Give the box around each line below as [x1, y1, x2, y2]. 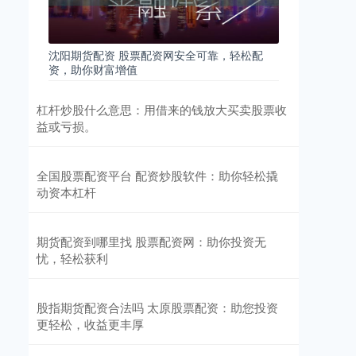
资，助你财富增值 [48, 61, 137, 77]
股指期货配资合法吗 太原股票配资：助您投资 [37, 299, 278, 315]
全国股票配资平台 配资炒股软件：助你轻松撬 [37, 167, 278, 184]
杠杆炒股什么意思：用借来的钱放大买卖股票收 [37, 101, 287, 118]
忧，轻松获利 [37, 250, 108, 266]
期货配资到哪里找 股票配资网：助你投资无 [37, 233, 266, 250]
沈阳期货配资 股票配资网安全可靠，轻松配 [48, 47, 263, 63]
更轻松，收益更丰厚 [37, 315, 144, 332]
